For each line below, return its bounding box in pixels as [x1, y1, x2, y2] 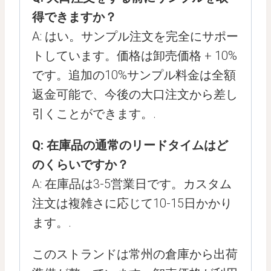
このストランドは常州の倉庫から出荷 [32, 247, 238, 261]
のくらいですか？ [32, 157, 129, 172]
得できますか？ [32, 10, 117, 24]
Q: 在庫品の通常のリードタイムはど [32, 138, 228, 152]
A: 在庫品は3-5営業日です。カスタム [32, 177, 232, 191]
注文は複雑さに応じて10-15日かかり [32, 196, 232, 211]
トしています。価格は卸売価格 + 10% [32, 48, 237, 63]
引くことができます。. [32, 106, 156, 121]
